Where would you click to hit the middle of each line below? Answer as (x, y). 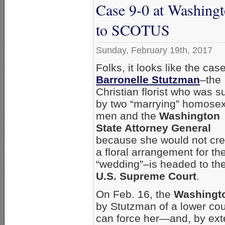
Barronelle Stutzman (148, 80)
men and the (128, 116)
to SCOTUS (133, 30)
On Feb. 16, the (135, 194)
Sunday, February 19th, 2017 (154, 50)
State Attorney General (153, 128)
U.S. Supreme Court (146, 176)
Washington (190, 116)
